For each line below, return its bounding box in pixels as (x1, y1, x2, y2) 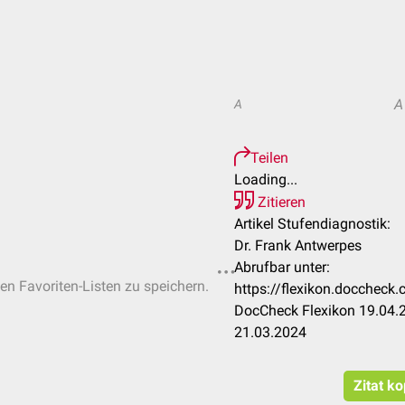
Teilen (250, 149, 288, 166)
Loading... (234, 171, 297, 188)
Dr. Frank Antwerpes (234, 237, 362, 254)
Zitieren (254, 193, 306, 211)
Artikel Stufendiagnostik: (234, 215, 391, 232)
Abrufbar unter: (234, 259, 330, 276)
